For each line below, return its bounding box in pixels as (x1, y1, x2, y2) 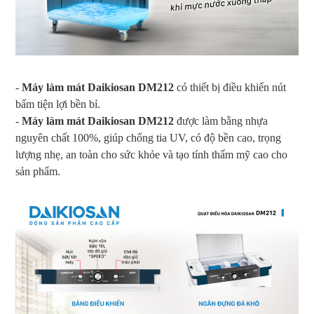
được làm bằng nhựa (174, 115, 268, 127)
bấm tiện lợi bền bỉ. (15, 98, 100, 110)
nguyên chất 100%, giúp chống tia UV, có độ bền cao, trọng (15, 132, 281, 144)
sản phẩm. (15, 165, 60, 177)
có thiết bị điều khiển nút (174, 81, 286, 93)
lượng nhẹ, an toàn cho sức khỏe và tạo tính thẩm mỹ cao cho (15, 149, 287, 161)
